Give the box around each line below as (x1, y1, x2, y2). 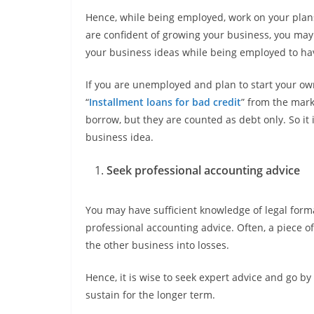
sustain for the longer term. (86, 288, 215, 302)
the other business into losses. (86, 238, 229, 252)
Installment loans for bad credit (89, 95, 241, 109)
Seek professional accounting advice (107, 163, 300, 179)
